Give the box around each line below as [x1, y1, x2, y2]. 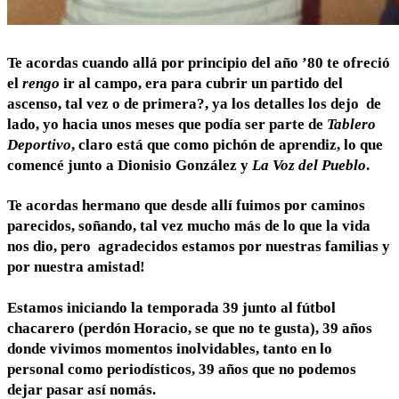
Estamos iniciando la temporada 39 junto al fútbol [7, 299, 336, 317]
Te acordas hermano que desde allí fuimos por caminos [7, 197, 365, 215]
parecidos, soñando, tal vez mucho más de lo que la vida [7, 217, 370, 235]
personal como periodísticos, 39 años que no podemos [7, 361, 356, 379]
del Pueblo [295, 156, 366, 174]
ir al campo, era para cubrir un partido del [60, 74, 343, 92]
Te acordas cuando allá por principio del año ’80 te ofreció [7, 53, 390, 71]
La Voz [252, 156, 295, 174]
